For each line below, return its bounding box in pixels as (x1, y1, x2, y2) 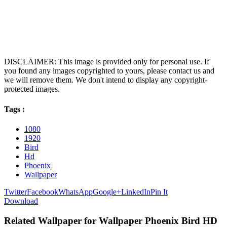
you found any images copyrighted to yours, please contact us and (4, 66, 214, 75)
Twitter (4, 187, 27, 196)
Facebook (27, 187, 58, 196)
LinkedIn (121, 187, 150, 196)
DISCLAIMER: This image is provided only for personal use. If (4, 57, 209, 66)
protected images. (4, 85, 60, 94)
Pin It (150, 187, 168, 196)
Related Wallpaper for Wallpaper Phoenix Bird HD (4, 215, 217, 226)
